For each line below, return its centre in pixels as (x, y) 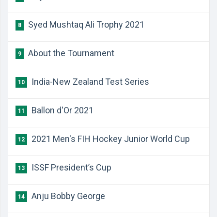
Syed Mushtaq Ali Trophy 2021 (85, 24)
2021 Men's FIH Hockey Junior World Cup (110, 139)
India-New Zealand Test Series (89, 82)
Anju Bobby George (67, 196)
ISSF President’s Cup (70, 167)
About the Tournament (70, 53)
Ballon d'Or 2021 (62, 110)
